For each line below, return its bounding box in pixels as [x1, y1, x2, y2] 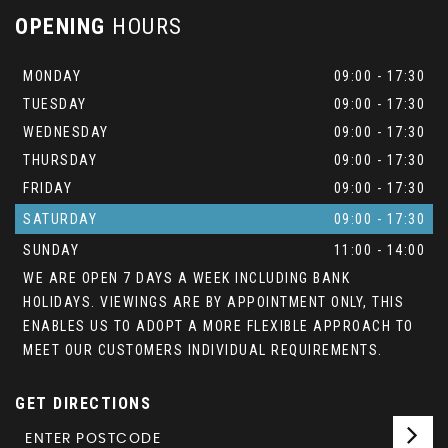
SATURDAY [23, 211, 97, 228]
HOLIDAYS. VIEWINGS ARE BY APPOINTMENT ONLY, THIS [23, 294, 404, 311]
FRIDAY [23, 180, 72, 197]
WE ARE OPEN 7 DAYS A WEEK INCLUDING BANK [23, 270, 350, 287]
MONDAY [23, 68, 81, 85]
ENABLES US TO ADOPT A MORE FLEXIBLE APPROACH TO [23, 318, 414, 335]
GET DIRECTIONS [15, 394, 151, 414]
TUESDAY [23, 96, 87, 113]
